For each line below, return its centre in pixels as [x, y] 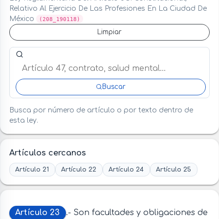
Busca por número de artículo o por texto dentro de [101, 110]
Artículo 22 [79, 169]
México [22, 19]
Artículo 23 [38, 213]
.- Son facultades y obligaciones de [137, 213]
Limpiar [109, 32]
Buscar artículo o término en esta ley [83, 53]
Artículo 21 [32, 169]
